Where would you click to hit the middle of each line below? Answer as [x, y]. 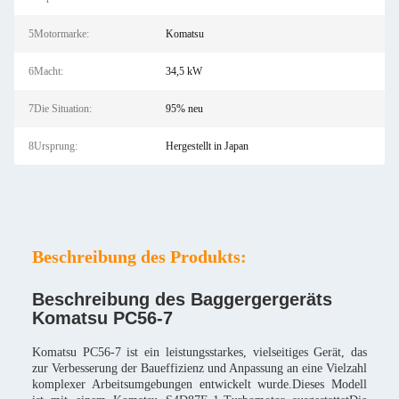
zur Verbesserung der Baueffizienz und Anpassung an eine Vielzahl [199, 368]
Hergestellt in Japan [207, 146]
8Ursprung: [53, 146]
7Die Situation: [60, 109]
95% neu [184, 109]
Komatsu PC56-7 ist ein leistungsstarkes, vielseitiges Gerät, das [199, 352]
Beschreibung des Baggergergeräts [182, 299]
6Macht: [46, 71]
